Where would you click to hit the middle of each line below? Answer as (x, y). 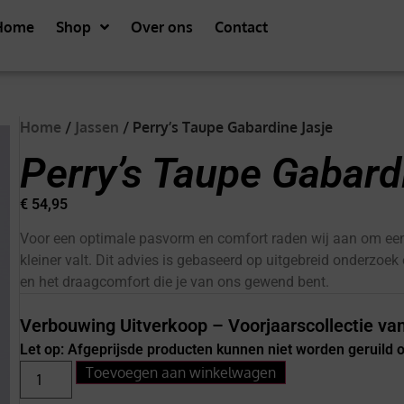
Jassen (97, 127)
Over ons (161, 27)
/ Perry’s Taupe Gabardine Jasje (226, 127)
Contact (241, 27)
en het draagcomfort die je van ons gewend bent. (175, 281)
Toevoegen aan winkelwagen (181, 372)
